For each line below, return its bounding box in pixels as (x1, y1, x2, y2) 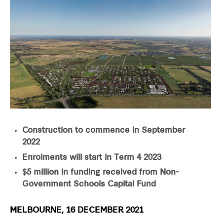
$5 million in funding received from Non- (22, 169, 179, 177)
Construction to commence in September (22, 127, 185, 135)
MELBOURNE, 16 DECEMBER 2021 (10, 207, 144, 215)
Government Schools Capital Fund (22, 181, 156, 189)
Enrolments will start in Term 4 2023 (22, 153, 161, 162)
